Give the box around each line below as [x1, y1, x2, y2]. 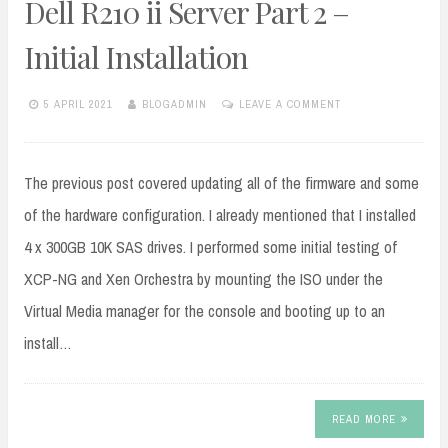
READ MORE [331, 412, 396, 427]
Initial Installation [24, 36, 248, 77]
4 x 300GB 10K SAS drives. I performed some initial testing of [24, 235, 397, 258]
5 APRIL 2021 [44, 97, 113, 112]
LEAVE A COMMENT [239, 97, 341, 112]
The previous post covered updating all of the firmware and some [24, 171, 419, 194]
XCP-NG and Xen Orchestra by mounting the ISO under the [24, 267, 383, 290]
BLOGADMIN [142, 97, 207, 112]
